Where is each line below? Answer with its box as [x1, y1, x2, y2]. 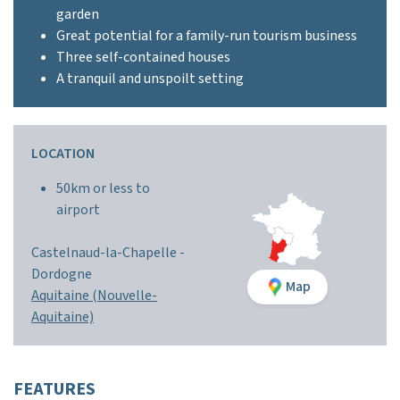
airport [56, 200, 100, 220]
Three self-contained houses [56, 47, 230, 67]
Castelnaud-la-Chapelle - [31, 243, 185, 262]
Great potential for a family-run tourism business [56, 26, 357, 46]
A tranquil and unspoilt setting [56, 69, 244, 88]
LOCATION [31, 144, 95, 163]
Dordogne [31, 264, 92, 284]
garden [56, 4, 99, 24]
